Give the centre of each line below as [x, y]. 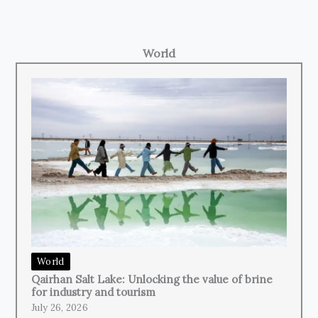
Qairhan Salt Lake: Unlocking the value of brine [152, 279]
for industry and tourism [93, 292]
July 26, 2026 [60, 307]
